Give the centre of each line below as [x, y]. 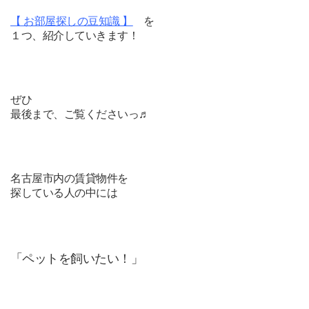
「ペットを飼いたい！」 [77, 259]
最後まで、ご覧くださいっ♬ [80, 114]
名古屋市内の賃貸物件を [69, 178]
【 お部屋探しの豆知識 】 [72, 21]
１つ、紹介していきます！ [75, 36]
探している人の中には [64, 193]
